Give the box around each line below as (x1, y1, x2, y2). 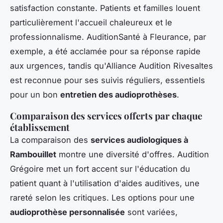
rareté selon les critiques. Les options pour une (10, 192, 195, 203)
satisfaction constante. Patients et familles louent (10, 2, 200, 13)
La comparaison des (10, 134, 91, 145)
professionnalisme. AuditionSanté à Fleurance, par (10, 31, 206, 42)
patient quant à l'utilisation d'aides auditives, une (10, 178, 200, 188)
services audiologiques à (91, 134, 188, 145)
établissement (10, 120, 70, 133)
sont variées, (125, 207, 178, 217)
